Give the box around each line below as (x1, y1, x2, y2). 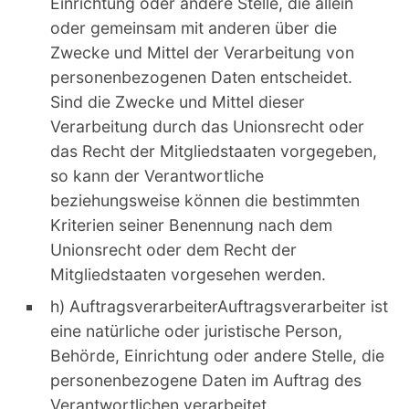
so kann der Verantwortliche (50, 165, 264, 185)
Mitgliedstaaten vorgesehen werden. (50, 264, 326, 284)
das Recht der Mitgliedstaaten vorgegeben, (50, 141, 377, 161)
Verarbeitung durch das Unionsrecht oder (50, 116, 364, 136)
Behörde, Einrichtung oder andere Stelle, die (50, 345, 384, 365)
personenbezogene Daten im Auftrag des (50, 370, 362, 390)
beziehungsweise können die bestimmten (50, 190, 360, 210)
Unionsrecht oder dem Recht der (50, 239, 297, 259)
